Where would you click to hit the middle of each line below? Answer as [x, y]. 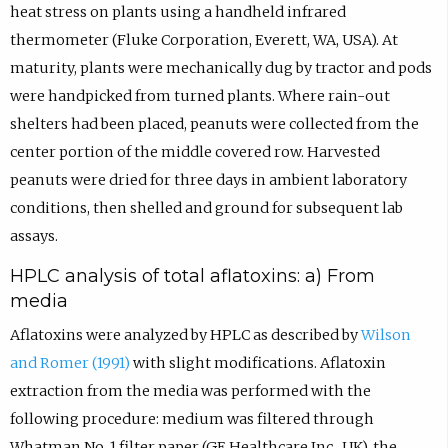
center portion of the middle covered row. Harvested [194, 151]
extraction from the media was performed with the [190, 391]
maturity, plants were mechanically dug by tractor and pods [220, 67]
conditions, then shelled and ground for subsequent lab [206, 207]
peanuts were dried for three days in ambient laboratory [208, 179]
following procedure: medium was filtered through [191, 419]
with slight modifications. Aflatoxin [257, 363]
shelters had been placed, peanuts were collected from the [214, 123]
